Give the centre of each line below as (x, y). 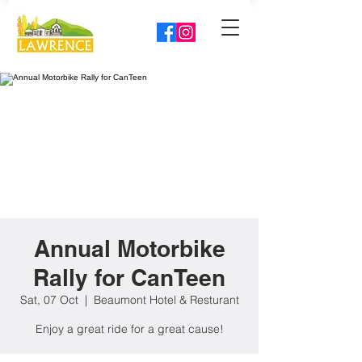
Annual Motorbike (129, 248)
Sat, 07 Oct (49, 300)
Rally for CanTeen (129, 278)
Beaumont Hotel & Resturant (166, 300)
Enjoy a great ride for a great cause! (129, 329)
